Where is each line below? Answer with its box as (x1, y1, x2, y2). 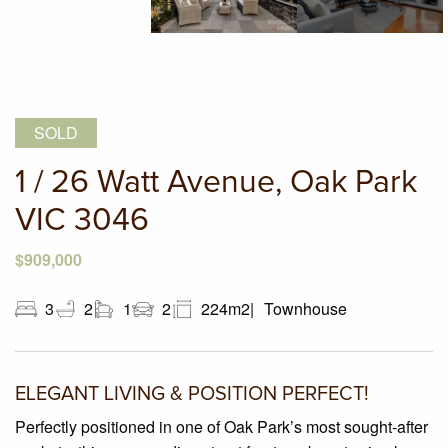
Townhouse (264, 297, 347, 321)
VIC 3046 (15, 205, 149, 238)
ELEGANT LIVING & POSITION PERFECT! (15, 384, 369, 405)
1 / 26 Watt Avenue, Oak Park (15, 167, 417, 200)
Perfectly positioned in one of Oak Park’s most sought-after (15, 415, 428, 439)
